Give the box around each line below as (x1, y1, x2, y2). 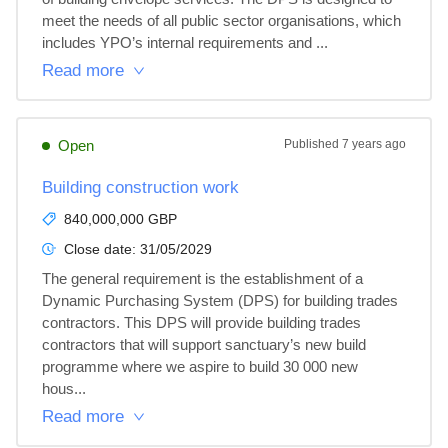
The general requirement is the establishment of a (42, 270, 367, 287)
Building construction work (42, 178, 239, 197)
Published (284, 137, 342, 151)
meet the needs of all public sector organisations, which (42, 12, 405, 29)
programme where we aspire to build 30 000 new (42, 358, 362, 375)
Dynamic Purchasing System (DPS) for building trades (42, 292, 402, 309)
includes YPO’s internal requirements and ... (42, 34, 328, 51)
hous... (42, 380, 86, 397)
